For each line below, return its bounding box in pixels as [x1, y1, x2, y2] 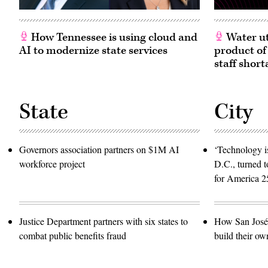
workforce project [19, 157, 85, 170]
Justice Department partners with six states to [19, 215, 188, 228]
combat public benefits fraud [19, 229, 126, 242]
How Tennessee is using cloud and [29, 30, 197, 45]
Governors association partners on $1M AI [19, 143, 179, 156]
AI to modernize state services [19, 43, 167, 59]
